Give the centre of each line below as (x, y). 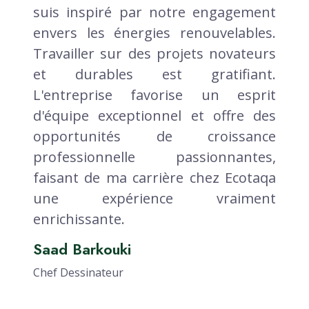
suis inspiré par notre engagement (154, 12)
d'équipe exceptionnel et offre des (154, 115)
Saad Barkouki (82, 249)
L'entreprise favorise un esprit (154, 94)
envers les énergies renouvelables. (154, 32)
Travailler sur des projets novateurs (154, 53)
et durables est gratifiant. (154, 74)
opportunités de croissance (154, 136)
